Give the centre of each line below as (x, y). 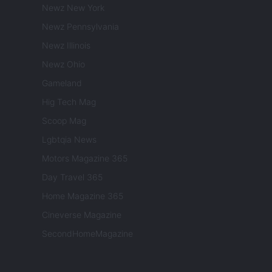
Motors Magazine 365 (85, 158)
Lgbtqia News (69, 140)
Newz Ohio (63, 64)
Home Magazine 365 (83, 196)
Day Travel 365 (72, 177)
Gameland (62, 83)
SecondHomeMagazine (87, 234)
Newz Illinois (66, 46)
